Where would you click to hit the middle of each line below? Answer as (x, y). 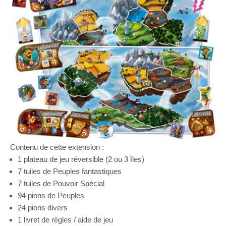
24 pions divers (43, 208)
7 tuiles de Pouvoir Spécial (61, 184)
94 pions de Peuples (51, 196)
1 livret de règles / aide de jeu (65, 220)
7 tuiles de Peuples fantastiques (70, 172)
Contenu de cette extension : (57, 147)
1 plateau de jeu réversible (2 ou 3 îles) (81, 159)
